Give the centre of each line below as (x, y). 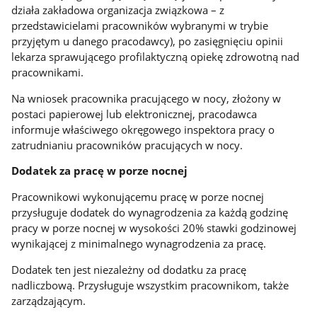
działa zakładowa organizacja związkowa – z (118, 10)
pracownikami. (48, 72)
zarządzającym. (49, 300)
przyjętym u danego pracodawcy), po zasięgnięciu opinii (148, 41)
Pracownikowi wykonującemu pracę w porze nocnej (138, 197)
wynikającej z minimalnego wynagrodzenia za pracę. (139, 244)
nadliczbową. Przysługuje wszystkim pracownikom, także (150, 285)
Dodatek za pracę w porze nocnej (100, 171)
